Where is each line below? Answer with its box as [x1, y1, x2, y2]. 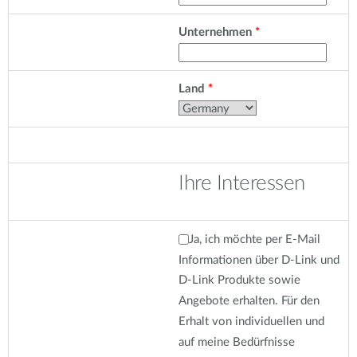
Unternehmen [178, 26, 252, 38]
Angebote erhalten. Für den [178, 294, 320, 307]
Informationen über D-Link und [178, 253, 339, 266]
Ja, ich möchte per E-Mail [189, 233, 320, 245]
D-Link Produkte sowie [178, 274, 300, 287]
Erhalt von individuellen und [178, 315, 324, 328]
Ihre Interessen [178, 173, 305, 194]
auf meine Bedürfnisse [178, 335, 295, 348]
